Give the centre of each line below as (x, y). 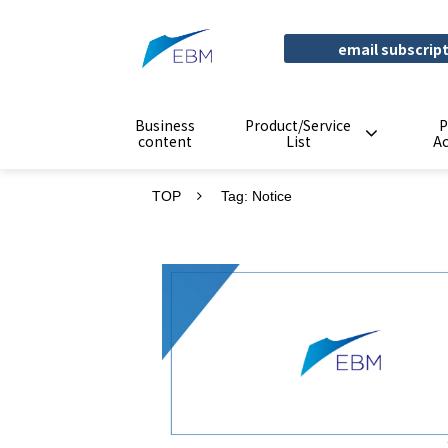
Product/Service (298, 125)
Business (165, 125)
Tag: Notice (256, 196)
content (165, 141)
